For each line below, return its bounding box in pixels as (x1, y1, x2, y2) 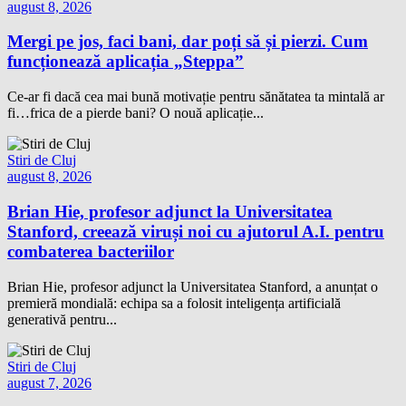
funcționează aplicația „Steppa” (7, 52, 244, 72)
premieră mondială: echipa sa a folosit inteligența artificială (7, 295, 341, 311)
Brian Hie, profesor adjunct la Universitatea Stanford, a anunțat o (7, 278, 378, 295)
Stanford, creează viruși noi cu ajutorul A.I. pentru (7, 221, 384, 241)
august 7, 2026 (7, 374, 92, 391)
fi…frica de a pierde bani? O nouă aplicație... (7, 105, 264, 121)
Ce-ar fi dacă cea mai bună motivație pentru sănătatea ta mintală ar (7, 89, 384, 105)
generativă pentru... (7, 311, 117, 327)
